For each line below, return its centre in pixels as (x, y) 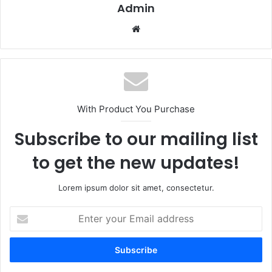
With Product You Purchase (136, 109)
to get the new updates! (136, 163)
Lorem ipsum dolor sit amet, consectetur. (136, 188)
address (24, 250)
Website (160, 29)
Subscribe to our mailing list (136, 140)
